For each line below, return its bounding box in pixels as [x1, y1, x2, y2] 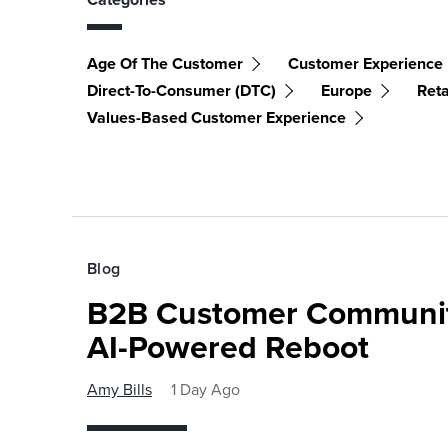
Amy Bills [87, 378, 152, 402]
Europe [321, 79, 372, 103]
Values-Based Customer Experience [87, 106, 346, 130]
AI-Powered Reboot [87, 323, 369, 372]
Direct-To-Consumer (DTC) [87, 79, 276, 103]
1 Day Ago [171, 378, 240, 402]
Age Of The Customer [87, 52, 243, 76]
